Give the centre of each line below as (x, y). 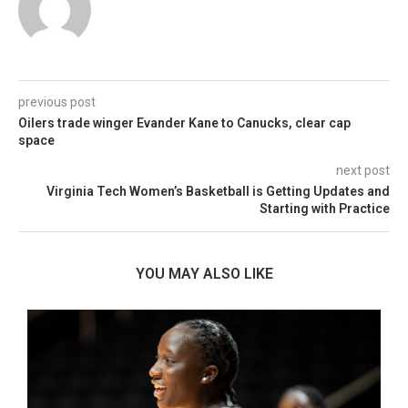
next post (363, 170)
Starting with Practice (325, 208)
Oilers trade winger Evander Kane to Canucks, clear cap (184, 122)
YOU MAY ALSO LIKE (204, 273)
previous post (57, 102)
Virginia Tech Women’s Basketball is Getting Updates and (218, 191)
